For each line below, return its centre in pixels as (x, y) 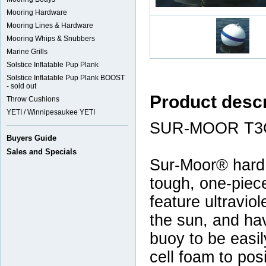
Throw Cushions (33, 99)
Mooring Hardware (37, 12)
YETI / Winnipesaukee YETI (51, 112)
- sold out (21, 86)
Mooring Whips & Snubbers (51, 39)
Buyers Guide (31, 138)
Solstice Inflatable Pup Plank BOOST (66, 78)
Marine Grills (27, 52)
